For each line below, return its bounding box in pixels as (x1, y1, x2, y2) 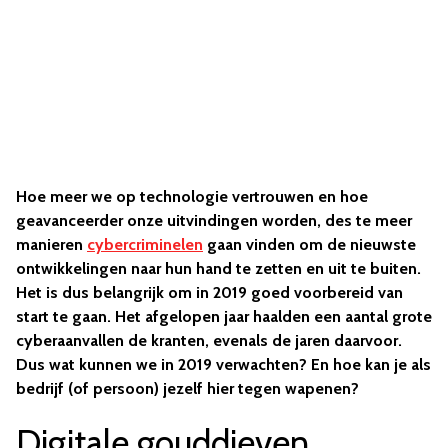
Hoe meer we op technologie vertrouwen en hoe (16, 187, 368, 207)
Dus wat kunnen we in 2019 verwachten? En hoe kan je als (16, 355, 431, 375)
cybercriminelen (87, 235, 203, 255)
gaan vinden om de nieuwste (203, 235, 416, 255)
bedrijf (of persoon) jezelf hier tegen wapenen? (16, 379, 359, 399)
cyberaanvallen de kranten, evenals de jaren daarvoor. (16, 331, 402, 351)
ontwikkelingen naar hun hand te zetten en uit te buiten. (16, 259, 421, 279)
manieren (16, 235, 87, 255)
